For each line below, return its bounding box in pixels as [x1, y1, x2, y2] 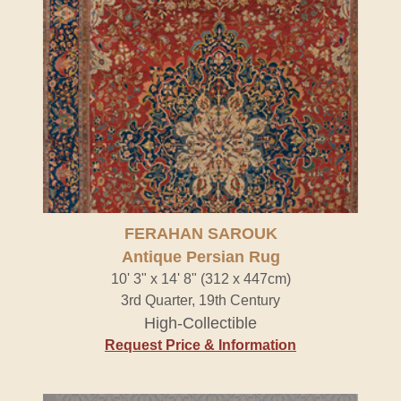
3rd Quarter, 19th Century [121, 293, 280, 308]
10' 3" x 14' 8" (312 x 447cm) [110, 271, 291, 286]
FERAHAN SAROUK [124, 225, 277, 243]
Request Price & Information [105, 337, 296, 353]
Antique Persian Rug [121, 248, 280, 266]
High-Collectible [144, 314, 257, 332]
